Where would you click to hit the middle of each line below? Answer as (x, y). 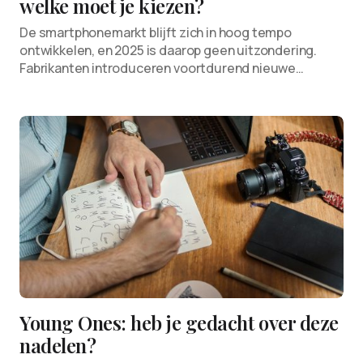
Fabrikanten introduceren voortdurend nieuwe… (162, 68)
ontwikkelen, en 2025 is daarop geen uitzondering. (169, 50)
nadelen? (58, 345)
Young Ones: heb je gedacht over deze (179, 322)
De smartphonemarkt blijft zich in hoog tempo (156, 32)
